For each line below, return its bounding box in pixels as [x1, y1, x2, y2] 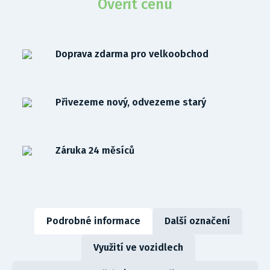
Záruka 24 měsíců [55, 145, 134, 156]
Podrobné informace [46, 215, 140, 227]
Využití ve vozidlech [93, 242, 183, 253]
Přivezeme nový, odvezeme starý [55, 96, 206, 108]
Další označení [164, 215, 230, 227]
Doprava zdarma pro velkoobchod [55, 48, 209, 60]
